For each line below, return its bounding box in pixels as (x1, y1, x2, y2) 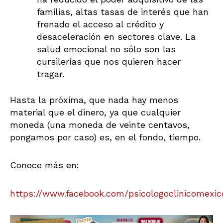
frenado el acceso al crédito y (37, 18, 164, 29)
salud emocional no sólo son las (37, 43, 176, 54)
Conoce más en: (10, 160, 79, 171)
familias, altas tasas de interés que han (37, 6, 209, 17)
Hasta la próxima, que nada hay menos (10, 94, 178, 105)
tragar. (37, 68, 70, 79)
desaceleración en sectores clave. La (37, 31, 196, 42)
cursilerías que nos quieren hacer (37, 56, 181, 67)
